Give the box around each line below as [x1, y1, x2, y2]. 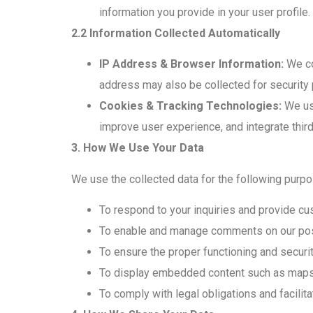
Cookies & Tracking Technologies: [99, 99, 282, 113]
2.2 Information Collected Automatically [71, 26, 280, 40]
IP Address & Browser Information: [99, 57, 284, 71]
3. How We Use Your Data [71, 141, 204, 155]
